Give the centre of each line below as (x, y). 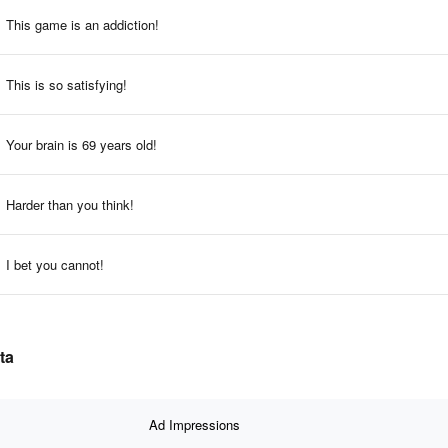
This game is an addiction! (82, 24)
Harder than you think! (70, 204)
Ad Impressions (194, 424)
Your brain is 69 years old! (81, 144)
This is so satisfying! (66, 84)
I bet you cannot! (55, 264)
